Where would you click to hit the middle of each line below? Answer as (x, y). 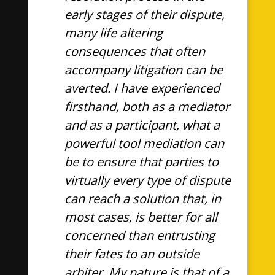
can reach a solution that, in (142, 199)
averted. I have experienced (142, 88)
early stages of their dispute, (144, 14)
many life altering (113, 33)
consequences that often (134, 51)
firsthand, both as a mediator (147, 107)
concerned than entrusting (139, 235)
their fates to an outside (132, 254)
